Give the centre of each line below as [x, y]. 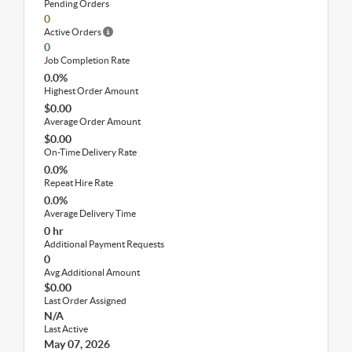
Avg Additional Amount [92, 272]
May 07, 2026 [77, 344]
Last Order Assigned [85, 300]
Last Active [66, 328]
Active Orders [73, 31]
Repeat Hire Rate [79, 182]
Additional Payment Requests [104, 244]
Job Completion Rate [87, 60]
